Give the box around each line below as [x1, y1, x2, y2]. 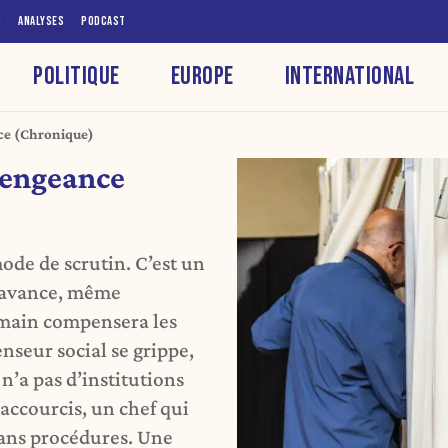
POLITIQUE [33, 60, 120, 92]
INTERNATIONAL [284, 60, 415, 92]
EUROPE [170, 60, 234, 92]
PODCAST [81, 13, 126, 29]
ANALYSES [18, 13, 64, 29]
